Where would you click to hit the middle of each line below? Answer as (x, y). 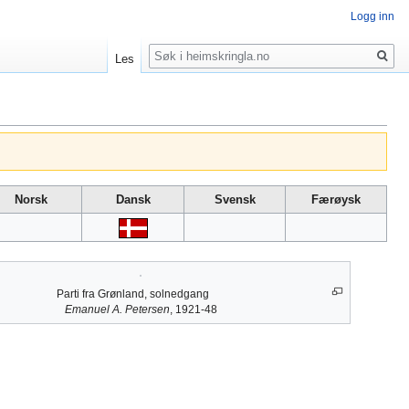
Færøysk (336, 200)
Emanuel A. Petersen (117, 310)
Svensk (235, 200)
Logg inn (372, 17)
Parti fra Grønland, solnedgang (132, 294)
